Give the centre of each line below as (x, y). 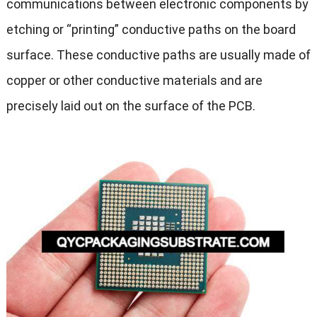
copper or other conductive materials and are (134, 81)
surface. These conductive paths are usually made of (158, 55)
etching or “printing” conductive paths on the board (151, 30)
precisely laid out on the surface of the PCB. (131, 106)
